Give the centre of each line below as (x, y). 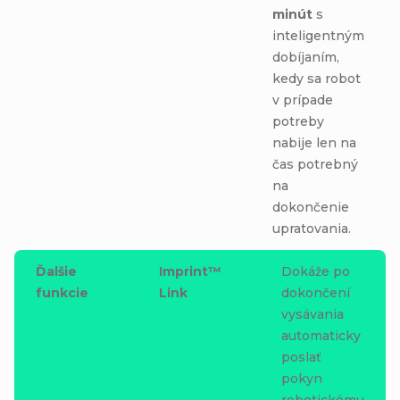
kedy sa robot (317, 78)
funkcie (62, 292)
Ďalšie (56, 271)
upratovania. (312, 228)
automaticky (321, 335)
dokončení (316, 292)
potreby (298, 121)
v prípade (303, 100)
